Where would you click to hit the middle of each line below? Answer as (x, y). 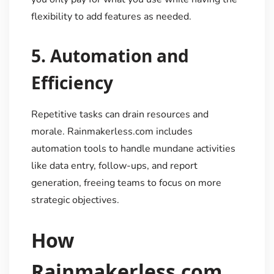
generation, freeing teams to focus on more (126, 183)
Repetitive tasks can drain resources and (120, 114)
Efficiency (72, 82)
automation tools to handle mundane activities (133, 148)
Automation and (119, 55)
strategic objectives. (75, 200)
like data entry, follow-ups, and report (114, 165)
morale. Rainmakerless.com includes (112, 131)
